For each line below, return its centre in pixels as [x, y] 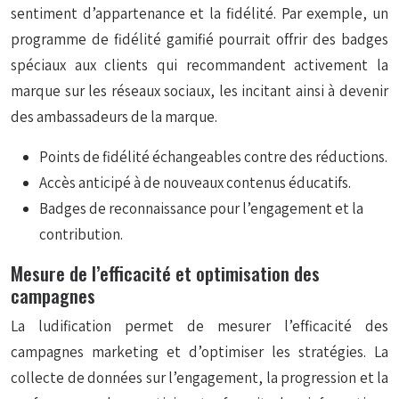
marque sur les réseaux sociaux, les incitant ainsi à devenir [199, 91]
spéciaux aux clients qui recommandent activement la [199, 65]
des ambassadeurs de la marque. [114, 117]
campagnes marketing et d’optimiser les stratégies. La [199, 352]
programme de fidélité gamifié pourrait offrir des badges [199, 39]
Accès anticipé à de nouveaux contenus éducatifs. [195, 183]
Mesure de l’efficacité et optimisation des [165, 273]
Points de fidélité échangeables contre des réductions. [213, 157]
